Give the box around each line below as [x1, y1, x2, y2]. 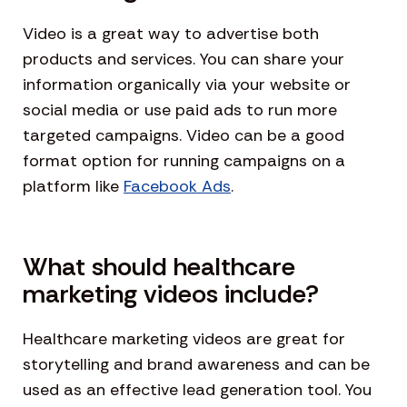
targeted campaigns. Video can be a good [23, 124, 344, 146]
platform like [23, 174, 124, 197]
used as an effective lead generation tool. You [23, 378, 372, 401]
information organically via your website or [23, 73, 351, 95]
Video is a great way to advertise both [23, 22, 319, 45]
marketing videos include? [23, 276, 319, 311]
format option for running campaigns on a [23, 149, 345, 172]
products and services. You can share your [23, 47, 344, 70]
